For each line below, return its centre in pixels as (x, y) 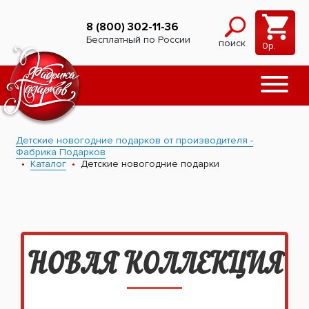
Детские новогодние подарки (150, 164)
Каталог (48, 164)
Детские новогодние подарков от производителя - (134, 140)
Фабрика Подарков (61, 152)
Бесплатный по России (138, 40)
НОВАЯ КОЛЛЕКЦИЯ (154, 266)
